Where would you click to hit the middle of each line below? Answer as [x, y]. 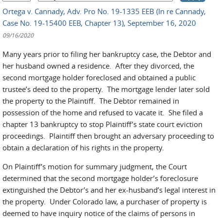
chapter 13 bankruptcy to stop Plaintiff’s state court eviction [102, 124]
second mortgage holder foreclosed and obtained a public [99, 77]
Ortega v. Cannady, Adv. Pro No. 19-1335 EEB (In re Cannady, [104, 11]
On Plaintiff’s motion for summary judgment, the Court [95, 166]
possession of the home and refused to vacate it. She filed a [103, 112]
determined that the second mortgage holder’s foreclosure [100, 178]
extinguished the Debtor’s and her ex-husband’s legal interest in [109, 190]
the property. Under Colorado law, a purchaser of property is [105, 201]
